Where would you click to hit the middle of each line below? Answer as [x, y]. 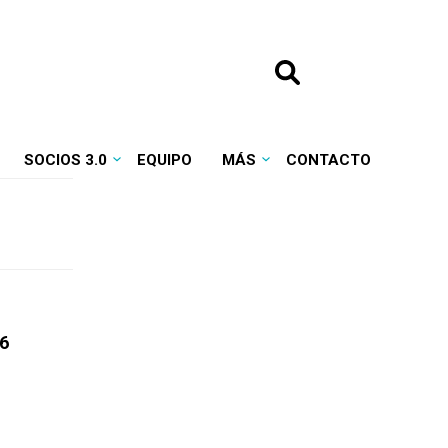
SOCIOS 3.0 [65, 160]
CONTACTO [328, 160]
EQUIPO [164, 160]
